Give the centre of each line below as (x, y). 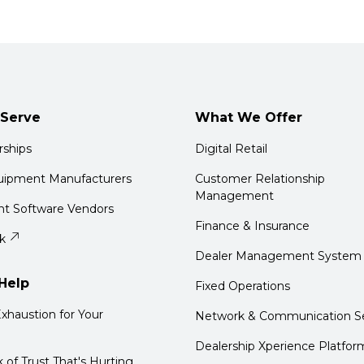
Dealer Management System (278, 256)
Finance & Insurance (252, 226)
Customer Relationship (260, 179)
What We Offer (249, 117)
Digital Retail (231, 149)
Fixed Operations (243, 286)
